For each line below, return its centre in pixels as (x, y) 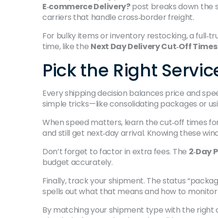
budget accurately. (78, 162)
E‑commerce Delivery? (86, 7)
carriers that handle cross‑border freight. (118, 17)
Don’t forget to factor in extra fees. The (116, 152)
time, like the (67, 46)
